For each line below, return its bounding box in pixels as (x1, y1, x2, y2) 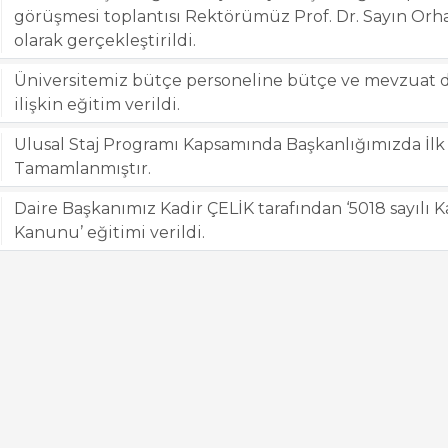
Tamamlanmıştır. (14, 159, 152, 178)
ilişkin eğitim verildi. (14, 95, 181, 114)
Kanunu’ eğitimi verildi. (14, 223, 206, 242)
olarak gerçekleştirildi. (14, 31, 197, 50)
